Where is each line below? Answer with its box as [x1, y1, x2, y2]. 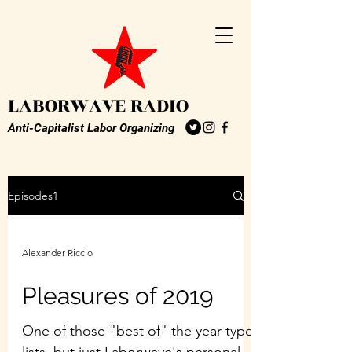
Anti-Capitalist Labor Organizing [8, 121, 174, 135]
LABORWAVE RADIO [8, 91, 189, 120]
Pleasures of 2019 [22, 282, 214, 310]
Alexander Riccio [22, 246, 93, 258]
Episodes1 [8, 189, 58, 203]
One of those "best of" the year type [22, 322, 253, 339]
